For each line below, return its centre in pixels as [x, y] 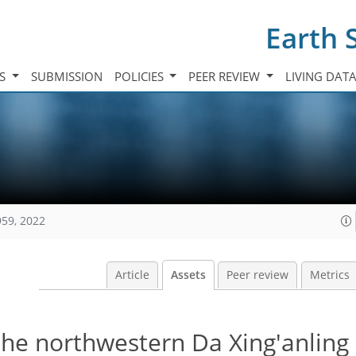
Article [132, 275]
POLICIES [140, 76]
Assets [188, 275]
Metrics [329, 275]
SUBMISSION [66, 76]
